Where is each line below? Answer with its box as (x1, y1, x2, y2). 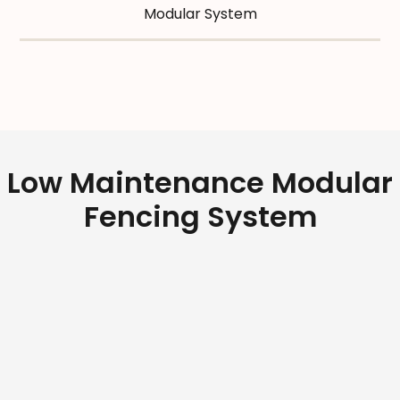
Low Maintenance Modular (7, 162, 393, 204)
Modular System (143, 4, 257, 25)
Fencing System (83, 196, 317, 237)
